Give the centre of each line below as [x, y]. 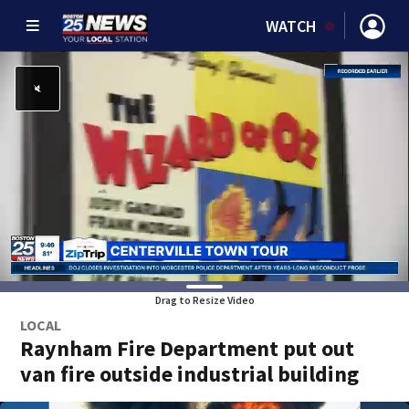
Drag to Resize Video [204, 300]
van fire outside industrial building [190, 374]
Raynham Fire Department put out [188, 348]
